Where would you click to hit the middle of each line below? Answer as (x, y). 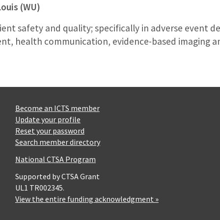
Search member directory (57, 142)
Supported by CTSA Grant (57, 176)
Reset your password (50, 130)
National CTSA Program (55, 159)
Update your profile (48, 119)
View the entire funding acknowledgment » (87, 199)
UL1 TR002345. (40, 187)
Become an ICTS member (57, 108)
